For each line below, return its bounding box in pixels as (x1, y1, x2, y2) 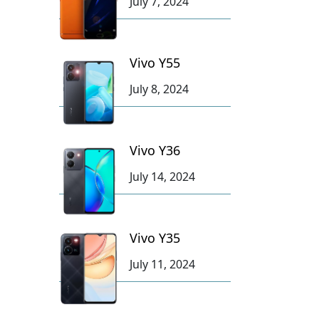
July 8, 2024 (129, 80, 189, 97)
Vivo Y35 (129, 229, 180, 246)
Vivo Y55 (129, 53, 180, 71)
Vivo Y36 (129, 141, 180, 159)
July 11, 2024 (129, 256, 195, 272)
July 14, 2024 (129, 168, 195, 184)
